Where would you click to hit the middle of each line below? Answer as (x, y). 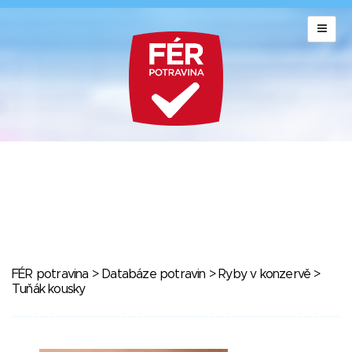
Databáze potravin (154, 274)
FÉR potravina (50, 274)
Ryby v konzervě (265, 274)
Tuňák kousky (49, 289)
